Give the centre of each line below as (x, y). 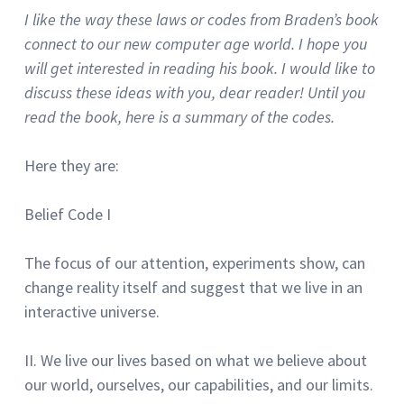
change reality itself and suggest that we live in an (193, 287)
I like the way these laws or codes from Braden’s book (202, 19)
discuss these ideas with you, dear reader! (164, 92)
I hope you (333, 43)
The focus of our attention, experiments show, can (195, 262)
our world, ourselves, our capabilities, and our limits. (199, 384)
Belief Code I (68, 214)
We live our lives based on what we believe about (204, 360)
